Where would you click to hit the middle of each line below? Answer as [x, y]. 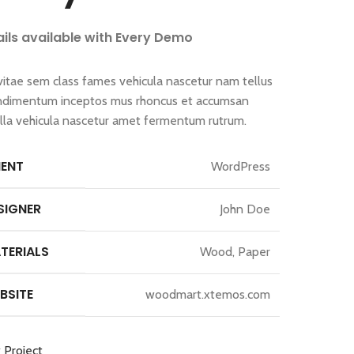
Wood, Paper [235, 252]
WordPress [241, 166]
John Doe [245, 209]
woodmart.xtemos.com [208, 294]
